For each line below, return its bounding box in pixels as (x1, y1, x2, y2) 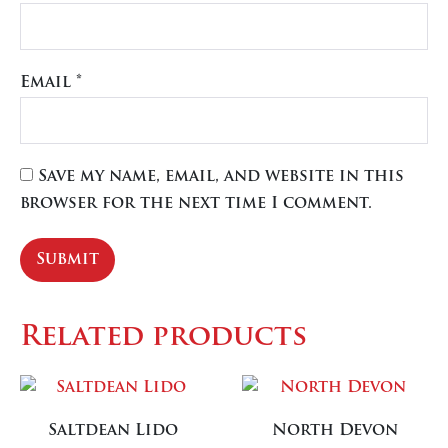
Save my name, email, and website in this (38, 168, 404, 185)
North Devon (271, 422, 398, 439)
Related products (20, 323, 307, 352)
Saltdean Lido (48, 422, 179, 439)
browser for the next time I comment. (20, 195, 372, 212)
